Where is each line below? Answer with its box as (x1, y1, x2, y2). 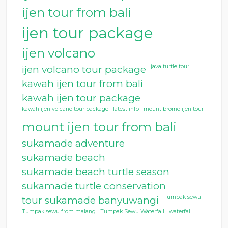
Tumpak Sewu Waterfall (100, 208, 164, 215)
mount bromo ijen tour (144, 106, 204, 112)
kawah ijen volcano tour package (22, 106, 108, 112)
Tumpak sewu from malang (22, 208, 96, 215)
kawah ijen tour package (22, 92, 140, 104)
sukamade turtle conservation (22, 180, 166, 192)
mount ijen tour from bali (22, 119, 177, 134)
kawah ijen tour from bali (22, 78, 143, 90)
